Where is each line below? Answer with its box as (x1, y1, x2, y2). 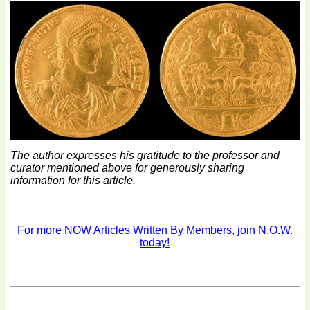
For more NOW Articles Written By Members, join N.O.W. (17, 224, 293, 237)
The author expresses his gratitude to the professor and (10, 149, 280, 162)
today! (140, 237, 170, 249)
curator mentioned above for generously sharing (10, 162, 245, 174)
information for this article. (10, 174, 136, 187)
